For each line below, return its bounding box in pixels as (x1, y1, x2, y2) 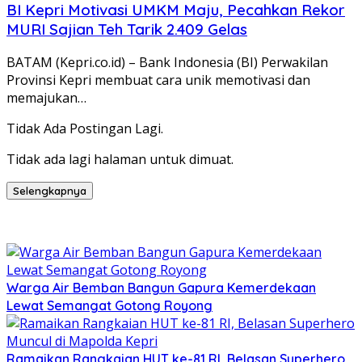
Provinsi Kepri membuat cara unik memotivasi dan (6, 71, 310, 90)
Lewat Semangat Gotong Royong (6, 297, 213, 314)
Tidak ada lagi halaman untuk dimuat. (6, 150, 234, 169)
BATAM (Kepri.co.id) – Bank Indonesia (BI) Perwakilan (6, 53, 328, 72)
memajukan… (6, 89, 86, 107)
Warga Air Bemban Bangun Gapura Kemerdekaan (6, 280, 316, 297)
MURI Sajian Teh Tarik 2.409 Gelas (6, 19, 247, 39)
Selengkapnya (13, 184, 86, 198)
